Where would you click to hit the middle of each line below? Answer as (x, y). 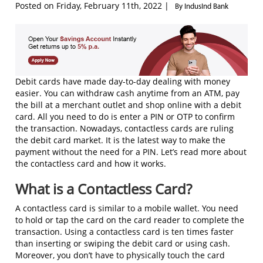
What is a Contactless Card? (104, 188)
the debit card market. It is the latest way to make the (120, 140)
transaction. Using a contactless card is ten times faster (124, 231)
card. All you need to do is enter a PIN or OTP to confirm (125, 116)
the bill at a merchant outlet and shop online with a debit (128, 104)
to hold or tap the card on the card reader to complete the (130, 220)
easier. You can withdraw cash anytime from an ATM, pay (127, 93)
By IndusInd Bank (202, 6)
